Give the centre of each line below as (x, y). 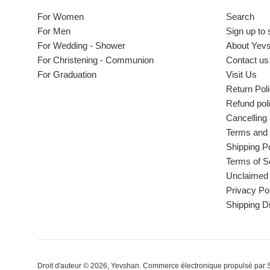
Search (240, 17)
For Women (61, 17)
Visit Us (241, 75)
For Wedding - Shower (81, 46)
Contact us (247, 60)
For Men (54, 31)
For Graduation (67, 75)
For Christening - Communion (96, 60)
